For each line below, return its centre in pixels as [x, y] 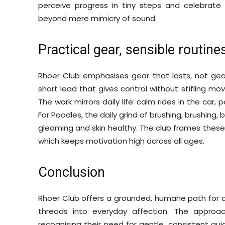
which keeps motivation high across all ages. [121, 141]
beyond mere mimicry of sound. [97, 18]
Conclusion [72, 172]
